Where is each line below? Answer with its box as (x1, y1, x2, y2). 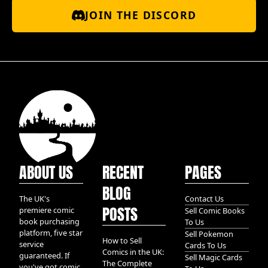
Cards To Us (185, 240, 227, 251)
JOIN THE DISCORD (84, 8, 197, 23)
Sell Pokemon (185, 229, 234, 239)
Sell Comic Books (185, 205, 245, 216)
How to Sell (102, 235, 142, 246)
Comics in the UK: (102, 246, 164, 257)
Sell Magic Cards (185, 252, 243, 263)
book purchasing (19, 216, 80, 227)
